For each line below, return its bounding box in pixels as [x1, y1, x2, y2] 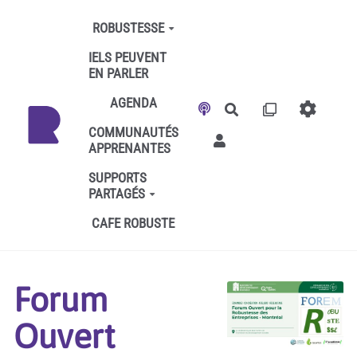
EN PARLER [88, 65, 148, 81]
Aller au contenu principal [19, 11, 155, 27]
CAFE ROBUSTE [92, 214, 175, 231]
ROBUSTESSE [92, 19, 164, 36]
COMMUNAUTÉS [88, 124, 178, 140]
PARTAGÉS [88, 185, 145, 202]
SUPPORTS [88, 169, 147, 186]
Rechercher [237, 101, 307, 116]
